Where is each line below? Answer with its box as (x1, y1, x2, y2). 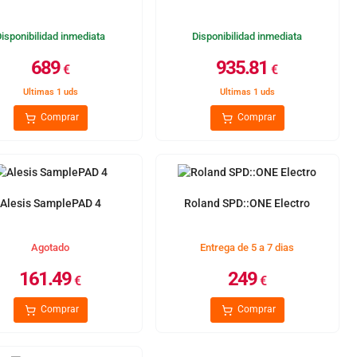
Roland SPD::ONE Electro (184, 197, 311, 210)
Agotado (31, 241, 70, 253)
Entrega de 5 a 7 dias (200, 241, 295, 253)
